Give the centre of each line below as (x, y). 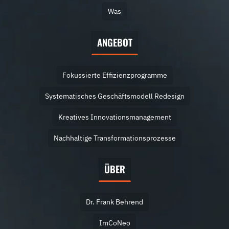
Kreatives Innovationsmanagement (114, 117)
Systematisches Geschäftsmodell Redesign (114, 96)
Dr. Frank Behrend (114, 202)
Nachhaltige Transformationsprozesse (114, 138)
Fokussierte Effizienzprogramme (114, 75)
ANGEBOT (114, 42)
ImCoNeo (114, 223)
